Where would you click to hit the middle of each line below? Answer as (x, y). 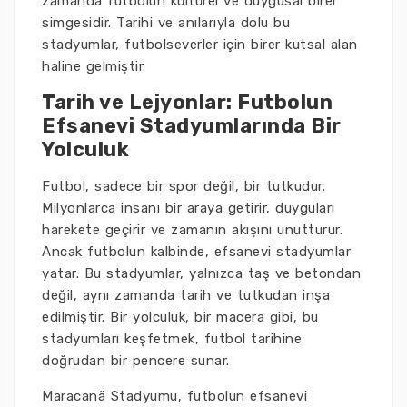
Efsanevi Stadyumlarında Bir (192, 126)
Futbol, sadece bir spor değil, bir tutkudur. (184, 186)
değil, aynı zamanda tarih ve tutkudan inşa (186, 295)
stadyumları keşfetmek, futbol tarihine (172, 339)
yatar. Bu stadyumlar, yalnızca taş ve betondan (201, 273)
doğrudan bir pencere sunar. (136, 361)
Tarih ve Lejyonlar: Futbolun (187, 102)
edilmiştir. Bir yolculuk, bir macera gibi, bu (180, 317)
